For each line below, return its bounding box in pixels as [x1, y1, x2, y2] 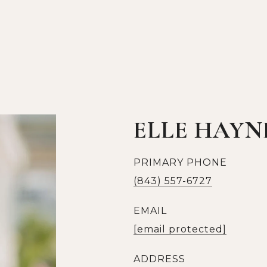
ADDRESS [133, 253, 185, 265]
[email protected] [133, 223, 226, 235]
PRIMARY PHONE [133, 157, 227, 168]
